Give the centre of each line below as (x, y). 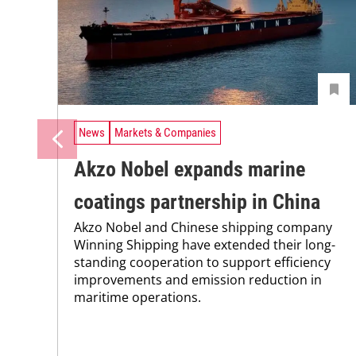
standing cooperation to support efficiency (202, 263)
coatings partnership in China (197, 202)
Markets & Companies (165, 133)
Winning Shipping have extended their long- (205, 245)
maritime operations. (137, 298)
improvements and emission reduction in (198, 280)
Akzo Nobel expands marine (190, 170)
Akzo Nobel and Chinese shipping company (203, 228)
